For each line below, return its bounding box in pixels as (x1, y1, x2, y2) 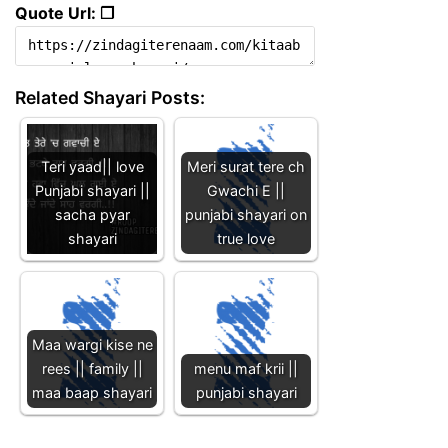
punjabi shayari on (185, 205, 307, 223)
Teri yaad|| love (40, 157, 144, 175)
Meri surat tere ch (187, 157, 305, 175)
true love (217, 229, 275, 247)
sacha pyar (54, 205, 130, 223)
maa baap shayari (32, 383, 152, 401)
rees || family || (41, 359, 143, 377)
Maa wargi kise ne (31, 335, 153, 353)
